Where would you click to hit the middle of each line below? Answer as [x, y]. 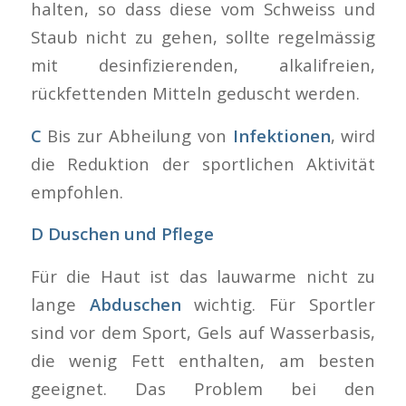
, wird [353, 135]
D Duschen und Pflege [122, 234]
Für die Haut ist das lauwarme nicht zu [203, 276]
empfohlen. [77, 191]
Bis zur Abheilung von [137, 135]
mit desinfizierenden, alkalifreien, [203, 65]
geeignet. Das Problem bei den [203, 389]
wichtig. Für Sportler [278, 304]
